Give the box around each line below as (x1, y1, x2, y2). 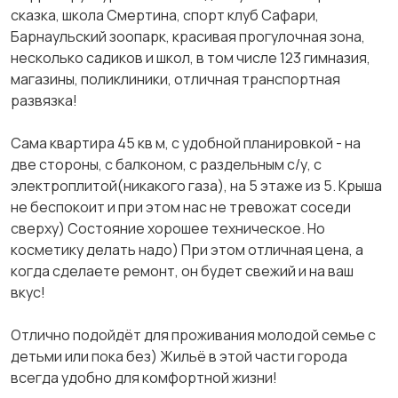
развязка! (11, 91, 77, 110)
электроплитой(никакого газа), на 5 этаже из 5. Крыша (11, 176, 382, 195)
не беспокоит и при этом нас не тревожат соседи (11, 197, 351, 217)
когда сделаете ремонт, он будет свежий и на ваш (11, 261, 354, 281)
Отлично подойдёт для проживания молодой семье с (11, 325, 376, 345)
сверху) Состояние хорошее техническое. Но (11, 219, 325, 238)
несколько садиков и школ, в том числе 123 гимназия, (11, 48, 370, 68)
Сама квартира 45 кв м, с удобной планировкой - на (11, 133, 361, 153)
